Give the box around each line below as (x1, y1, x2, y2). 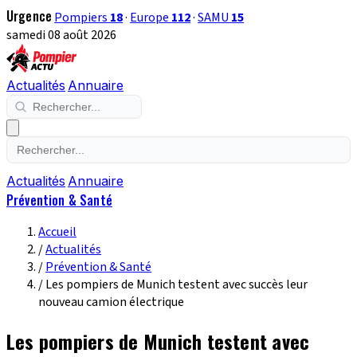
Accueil (38, 223, 76, 241)
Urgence (6, 6, 53, 25)
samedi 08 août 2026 (6, 26, 116, 44)
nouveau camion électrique (38, 293, 184, 311)
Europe (130, 9, 172, 26)
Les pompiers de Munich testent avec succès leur (45, 276, 308, 293)
